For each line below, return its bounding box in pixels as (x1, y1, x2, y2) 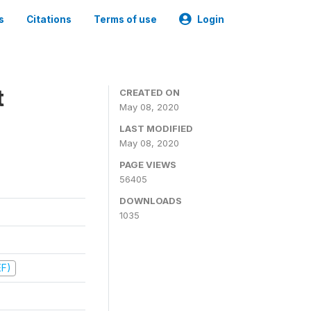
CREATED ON (119, 87, 180, 98)
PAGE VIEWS (119, 159, 176, 170)
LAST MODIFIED (119, 123, 193, 134)
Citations (26, 14, 72, 25)
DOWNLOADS (119, 195, 182, 206)
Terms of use (94, 14, 157, 25)
